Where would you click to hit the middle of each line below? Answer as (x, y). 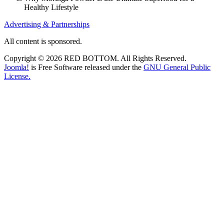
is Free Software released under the (86, 67)
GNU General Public (177, 67)
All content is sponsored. (43, 41)
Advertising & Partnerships (47, 24)
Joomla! (16, 67)
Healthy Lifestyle (51, 7)
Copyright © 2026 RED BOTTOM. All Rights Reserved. (95, 58)
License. (17, 76)
